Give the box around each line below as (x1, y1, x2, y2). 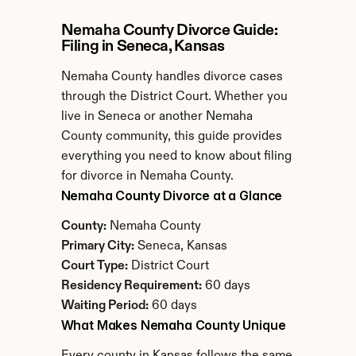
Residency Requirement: (60, 280, 202, 292)
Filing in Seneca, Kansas (60, 39, 225, 55)
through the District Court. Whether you (60, 91, 288, 103)
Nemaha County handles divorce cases (60, 71, 283, 83)
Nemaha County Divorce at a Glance (60, 188, 283, 203)
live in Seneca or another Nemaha (60, 110, 253, 123)
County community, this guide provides (60, 130, 282, 143)
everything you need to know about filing (60, 150, 292, 163)
